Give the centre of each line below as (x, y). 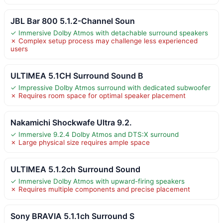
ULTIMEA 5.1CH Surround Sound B (77, 75)
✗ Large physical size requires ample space (80, 142)
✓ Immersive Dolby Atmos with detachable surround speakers (109, 33)
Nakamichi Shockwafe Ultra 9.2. (71, 122)
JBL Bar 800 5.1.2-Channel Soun (73, 21)
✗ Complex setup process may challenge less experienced (104, 41)
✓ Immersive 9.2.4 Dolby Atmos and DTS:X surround (95, 134)
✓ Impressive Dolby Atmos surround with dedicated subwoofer (111, 87)
